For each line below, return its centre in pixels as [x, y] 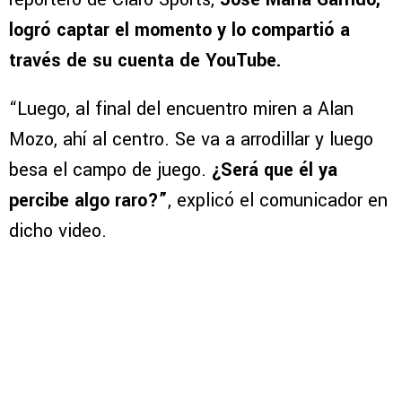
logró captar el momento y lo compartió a [179, 31]
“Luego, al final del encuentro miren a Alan [181, 109]
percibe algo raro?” [88, 201]
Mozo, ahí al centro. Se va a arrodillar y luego [191, 140]
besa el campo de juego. [110, 170]
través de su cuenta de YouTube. [145, 61]
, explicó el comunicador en [278, 201]
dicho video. [58, 232]
